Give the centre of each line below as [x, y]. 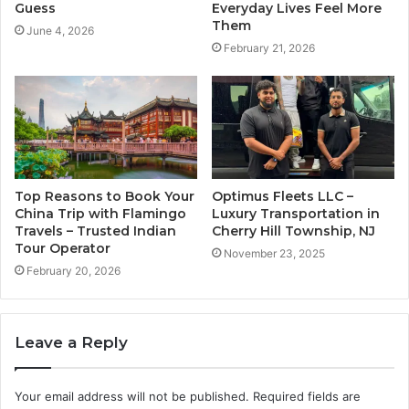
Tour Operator [63, 249]
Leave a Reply [71, 343]
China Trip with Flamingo [100, 214]
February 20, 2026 [73, 271]
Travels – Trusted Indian [95, 231]
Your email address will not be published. [132, 397]
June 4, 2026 [60, 31]
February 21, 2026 [269, 48]
